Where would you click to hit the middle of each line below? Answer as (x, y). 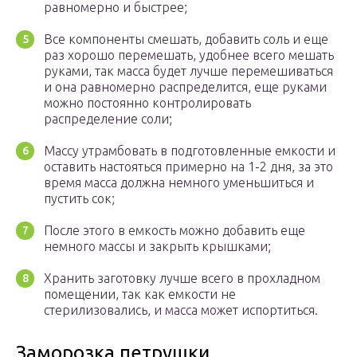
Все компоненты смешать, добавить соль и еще (186, 39)
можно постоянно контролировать (147, 103)
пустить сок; (79, 199)
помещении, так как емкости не (140, 294)
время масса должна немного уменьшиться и (179, 183)
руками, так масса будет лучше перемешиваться (188, 71)
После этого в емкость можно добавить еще (175, 231)
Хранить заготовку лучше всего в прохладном (182, 279)
